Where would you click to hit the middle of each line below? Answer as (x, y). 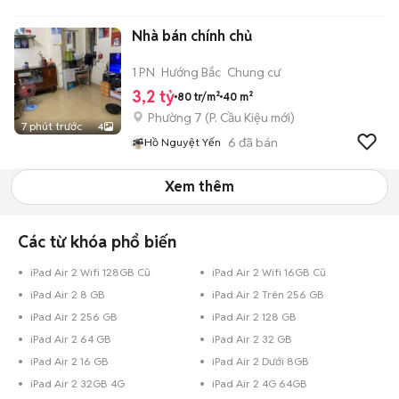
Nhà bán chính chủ (192, 36)
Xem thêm (199, 187)
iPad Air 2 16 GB (69, 361)
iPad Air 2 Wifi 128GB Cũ (90, 272)
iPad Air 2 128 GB (254, 317)
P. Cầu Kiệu (239, 118)
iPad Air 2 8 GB (68, 294)
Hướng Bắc (191, 72)
